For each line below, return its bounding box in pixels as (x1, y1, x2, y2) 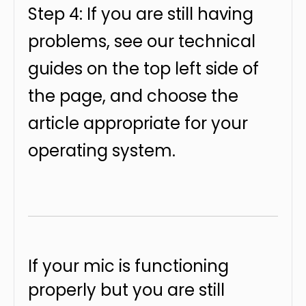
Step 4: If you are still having (28, 3, 253, 25)
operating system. (28, 139, 176, 162)
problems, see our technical (28, 30, 255, 53)
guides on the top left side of (28, 57, 259, 80)
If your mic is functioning (28, 255, 229, 277)
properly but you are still (28, 279, 225, 301)
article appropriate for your (28, 112, 248, 135)
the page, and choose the (28, 85, 238, 107)
